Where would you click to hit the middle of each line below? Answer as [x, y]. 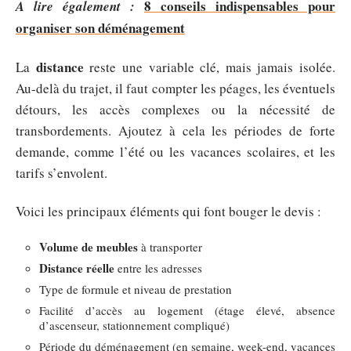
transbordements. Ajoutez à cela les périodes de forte [175, 130]
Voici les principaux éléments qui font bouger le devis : [168, 211]
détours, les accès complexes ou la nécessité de [175, 109]
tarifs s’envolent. [62, 172]
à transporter [170, 246]
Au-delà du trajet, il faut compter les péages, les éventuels [175, 88]
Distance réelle [77, 268]
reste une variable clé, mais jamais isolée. [209, 67]
